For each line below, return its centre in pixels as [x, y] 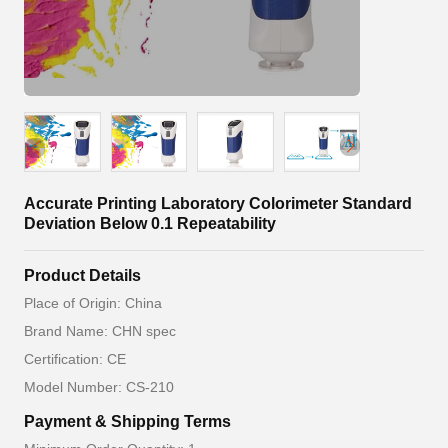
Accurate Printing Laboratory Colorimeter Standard [218, 203]
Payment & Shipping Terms [127, 421]
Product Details [82, 275]
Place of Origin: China [93, 303]
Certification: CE [75, 359]
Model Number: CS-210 [99, 387]
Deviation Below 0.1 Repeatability [150, 223]
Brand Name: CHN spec [100, 331]
